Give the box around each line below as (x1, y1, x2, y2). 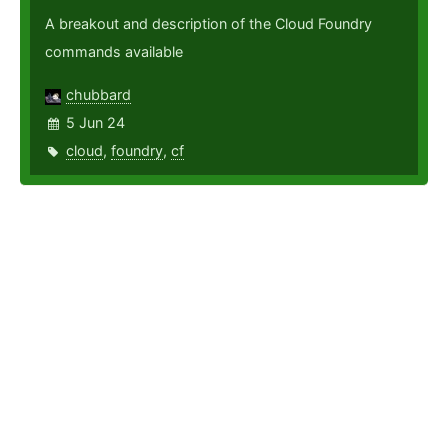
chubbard (66, 86, 131, 104)
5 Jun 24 (66, 114, 125, 132)
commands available (45, 43, 183, 61)
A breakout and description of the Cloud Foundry (45, 15, 372, 33)
